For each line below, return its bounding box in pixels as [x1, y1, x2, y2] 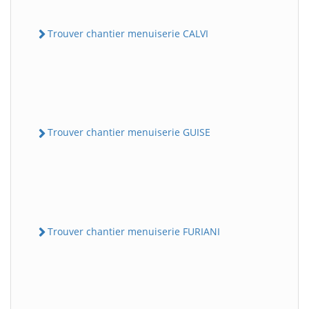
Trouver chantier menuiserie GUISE [48, 126, 210, 139]
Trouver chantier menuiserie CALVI [48, 27, 208, 40]
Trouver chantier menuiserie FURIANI [48, 224, 220, 238]
